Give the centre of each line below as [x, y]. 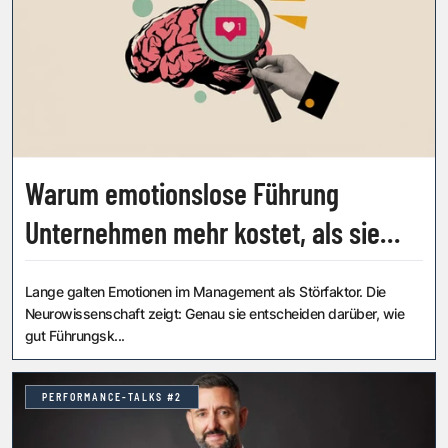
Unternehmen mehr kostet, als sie [202, 232]
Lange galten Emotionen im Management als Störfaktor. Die [205, 292]
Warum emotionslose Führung [182, 193]
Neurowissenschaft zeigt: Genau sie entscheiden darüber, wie [215, 314]
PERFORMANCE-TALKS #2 [112, 397]
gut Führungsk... [75, 336]
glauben [67, 271]
